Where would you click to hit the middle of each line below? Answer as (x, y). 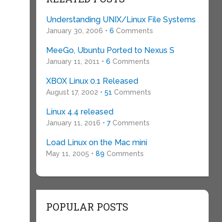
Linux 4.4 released (80, 112)
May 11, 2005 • (71, 154)
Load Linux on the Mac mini (96, 142)
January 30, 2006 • (78, 31)
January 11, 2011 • (76, 61)
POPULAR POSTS (87, 207)
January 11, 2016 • (76, 123)
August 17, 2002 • (75, 92)
